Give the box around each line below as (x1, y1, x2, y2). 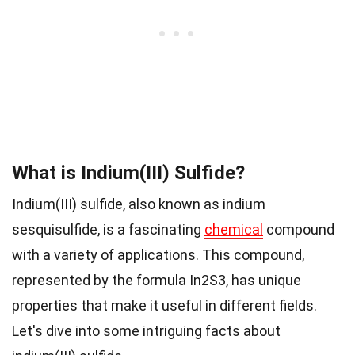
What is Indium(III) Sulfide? (12, 161, 245, 184)
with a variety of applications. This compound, (12, 246, 304, 263)
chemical (204, 220, 263, 238)
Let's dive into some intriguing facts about (12, 322, 281, 339)
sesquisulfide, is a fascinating (12, 220, 204, 238)
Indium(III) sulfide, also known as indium (12, 195, 265, 212)
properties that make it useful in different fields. (12, 296, 317, 314)
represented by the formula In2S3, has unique (12, 271, 301, 288)
